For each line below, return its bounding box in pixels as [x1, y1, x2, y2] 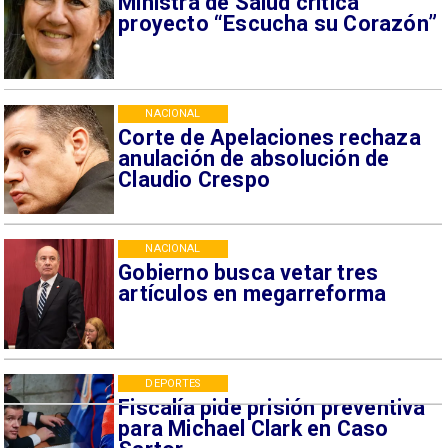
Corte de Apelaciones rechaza [118, 125, 421, 151]
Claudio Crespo [118, 167, 271, 193]
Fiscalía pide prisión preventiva [118, 394, 426, 420]
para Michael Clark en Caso [118, 415, 389, 441]
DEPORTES [145, 376, 201, 390]
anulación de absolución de [118, 146, 390, 172]
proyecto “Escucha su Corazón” [118, 11, 438, 37]
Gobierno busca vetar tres [118, 259, 379, 285]
